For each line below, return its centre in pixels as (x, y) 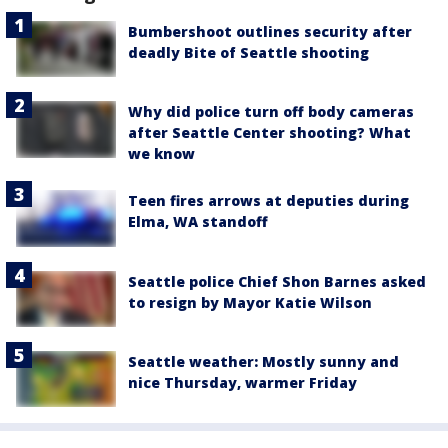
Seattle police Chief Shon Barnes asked (277, 281)
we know (161, 154)
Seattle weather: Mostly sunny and (263, 361)
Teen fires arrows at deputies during (268, 201)
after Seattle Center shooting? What (269, 133)
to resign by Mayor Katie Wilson (250, 302)
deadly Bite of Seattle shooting (248, 53)
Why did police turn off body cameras (271, 112)
